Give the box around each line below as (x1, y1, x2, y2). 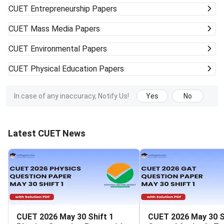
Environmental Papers (30, 43, 107, 53)
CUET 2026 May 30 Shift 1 (16, 211, 113, 221)
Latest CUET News (8, 127, 85, 138)
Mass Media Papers (30, 23, 100, 33)
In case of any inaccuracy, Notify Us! (14, 91, 129, 100)
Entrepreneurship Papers (30, 3, 117, 13)
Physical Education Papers (30, 63, 124, 73)
